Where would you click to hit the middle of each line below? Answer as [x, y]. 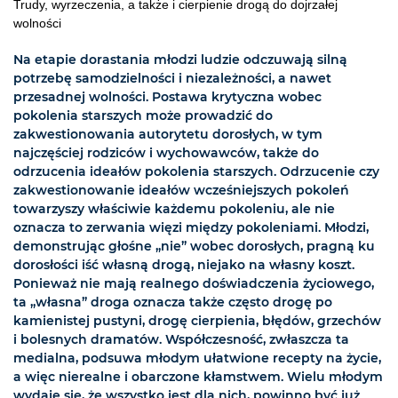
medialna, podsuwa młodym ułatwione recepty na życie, [197, 358]
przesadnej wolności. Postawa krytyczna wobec [167, 96]
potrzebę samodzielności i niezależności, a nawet [172, 78]
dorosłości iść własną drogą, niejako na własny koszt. [184, 264]
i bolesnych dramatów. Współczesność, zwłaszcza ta [181, 339]
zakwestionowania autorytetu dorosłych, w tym [168, 134]
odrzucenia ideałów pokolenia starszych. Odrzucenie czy [196, 171]
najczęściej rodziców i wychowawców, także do [166, 152]
